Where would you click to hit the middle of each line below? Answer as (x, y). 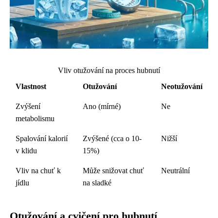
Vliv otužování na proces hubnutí (109, 70)
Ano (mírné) (102, 106)
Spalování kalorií (42, 138)
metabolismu (35, 118)
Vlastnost (31, 86)
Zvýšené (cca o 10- (112, 138)
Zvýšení (28, 106)
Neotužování (182, 86)
